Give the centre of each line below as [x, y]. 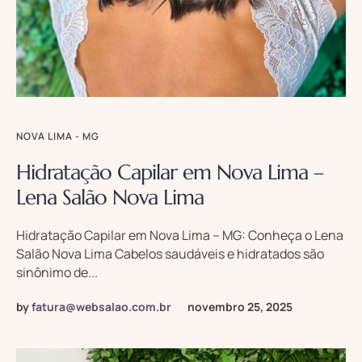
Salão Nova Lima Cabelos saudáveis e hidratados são [170, 253]
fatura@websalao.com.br [101, 306]
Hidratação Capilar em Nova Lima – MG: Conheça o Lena [180, 235]
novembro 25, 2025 [240, 306]
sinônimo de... [57, 272]
